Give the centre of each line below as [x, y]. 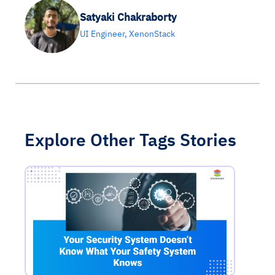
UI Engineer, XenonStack [127, 34]
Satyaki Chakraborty [128, 17]
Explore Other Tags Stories [130, 139]
